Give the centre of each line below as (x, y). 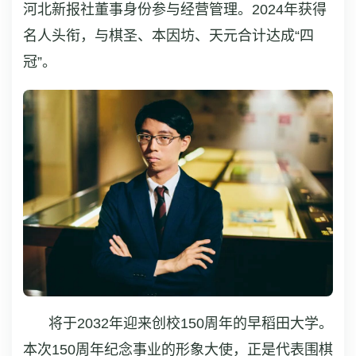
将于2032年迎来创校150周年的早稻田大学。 (191, 324)
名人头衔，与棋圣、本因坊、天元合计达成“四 (168, 36)
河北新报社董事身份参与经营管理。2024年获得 (175, 10)
